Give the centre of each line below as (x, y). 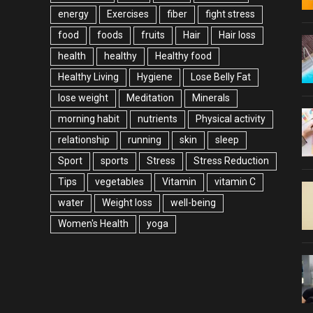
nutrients (158, 118)
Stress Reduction (231, 160)
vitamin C (235, 181)
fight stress (230, 14)
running (145, 139)
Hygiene (155, 77)
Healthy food (183, 56)
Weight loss (127, 202)
